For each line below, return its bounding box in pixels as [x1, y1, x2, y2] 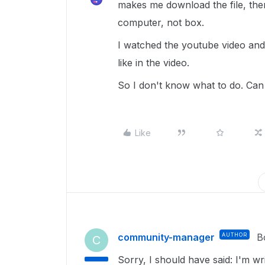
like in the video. [118, 57, 192, 69]
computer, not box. [118, 17, 207, 28]
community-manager [118, 231, 215, 243]
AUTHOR [222, 231, 247, 238]
